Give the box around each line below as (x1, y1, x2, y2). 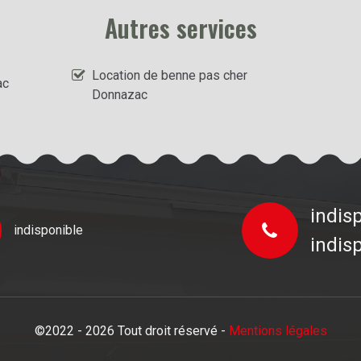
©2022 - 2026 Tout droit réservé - (34, 322, 229, 338)
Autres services (104, 9, 257, 46)
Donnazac (92, 86, 148, 102)
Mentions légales (228, 322, 327, 338)
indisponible (13, 222, 83, 238)
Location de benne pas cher (92, 67, 248, 83)
